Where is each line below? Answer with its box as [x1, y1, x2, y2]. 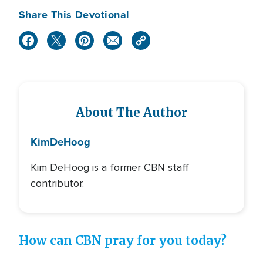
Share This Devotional [19, 7, 130, 22]
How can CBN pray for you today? [19, 233, 227, 248]
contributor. [31, 177, 84, 190]
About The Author [76, 105, 187, 120]
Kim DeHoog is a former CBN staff [31, 161, 189, 174]
